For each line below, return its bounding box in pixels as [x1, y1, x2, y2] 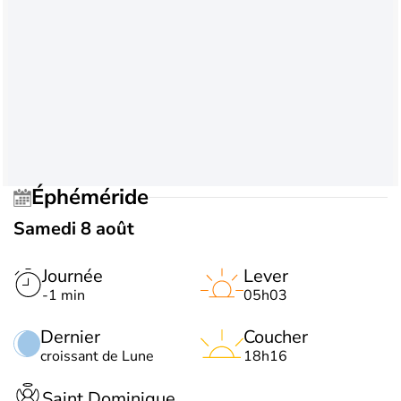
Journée [42, 263, 103, 288]
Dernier [40, 324, 100, 349]
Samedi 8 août [13, 216, 134, 241]
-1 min [42, 285, 85, 305]
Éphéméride [44, 183, 149, 212]
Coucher [243, 324, 308, 349]
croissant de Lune [40, 346, 154, 366]
